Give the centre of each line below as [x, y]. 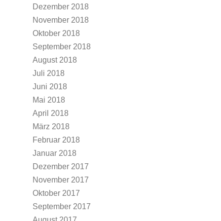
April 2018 [51, 113]
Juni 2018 [50, 87]
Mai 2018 [49, 100]
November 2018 [61, 20]
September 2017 [62, 206]
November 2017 [61, 180]
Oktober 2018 [56, 33]
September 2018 [62, 47]
